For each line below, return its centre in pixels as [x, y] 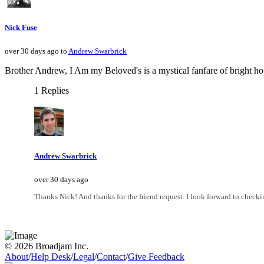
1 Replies [52, 91]
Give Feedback [156, 257]
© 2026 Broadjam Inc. [47, 246]
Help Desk [51, 257]
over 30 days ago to [37, 51]
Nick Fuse [21, 27]
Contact [111, 257]
